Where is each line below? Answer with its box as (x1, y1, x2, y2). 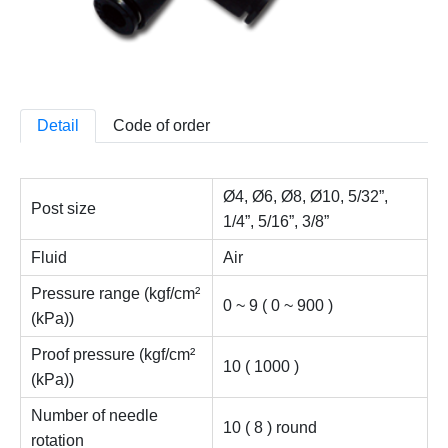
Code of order (113, 117, 210, 135)
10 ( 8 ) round (223, 419, 317, 437)
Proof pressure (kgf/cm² (31, 346, 195, 364)
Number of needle (31, 407, 158, 425)
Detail (37, 117, 79, 135)
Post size (31, 200, 96, 218)
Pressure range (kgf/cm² (31, 285, 200, 303)
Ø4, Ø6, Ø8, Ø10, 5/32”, (223, 188, 388, 206)
